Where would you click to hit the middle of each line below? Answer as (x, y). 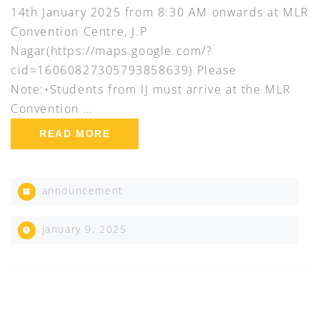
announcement (82, 190)
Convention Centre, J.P (79, 31)
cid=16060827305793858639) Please (124, 70)
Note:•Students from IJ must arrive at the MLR (151, 89)
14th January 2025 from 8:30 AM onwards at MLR (160, 12)
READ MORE (75, 133)
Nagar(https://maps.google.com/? (112, 50)
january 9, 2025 (82, 229)
